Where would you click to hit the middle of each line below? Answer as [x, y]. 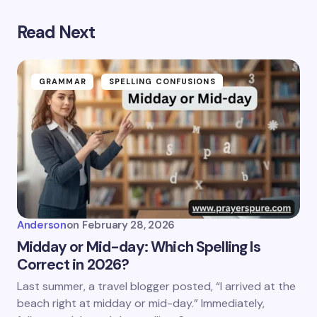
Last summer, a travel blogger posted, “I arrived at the [156, 286]
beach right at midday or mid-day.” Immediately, [141, 303]
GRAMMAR [63, 81]
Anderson [42, 225]
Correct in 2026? [73, 265]
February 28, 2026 [128, 225]
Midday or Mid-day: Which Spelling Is [139, 247]
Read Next [56, 32]
